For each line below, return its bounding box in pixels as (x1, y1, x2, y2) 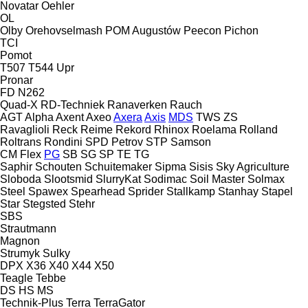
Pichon (224, 24, 258, 36)
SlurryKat (96, 173, 141, 185)
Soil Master (190, 173, 245, 185)
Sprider (128, 185, 164, 197)
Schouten (35, 160, 82, 173)
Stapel (261, 185, 293, 197)
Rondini (44, 135, 82, 148)
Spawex (28, 185, 68, 197)
